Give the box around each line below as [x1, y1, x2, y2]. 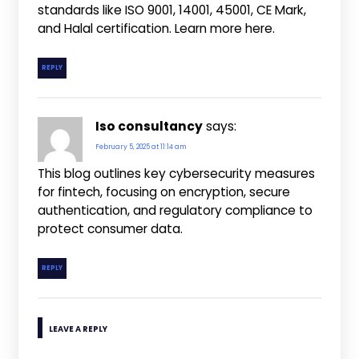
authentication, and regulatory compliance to [38, 202, 313, 220]
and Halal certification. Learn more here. [38, 19, 276, 37]
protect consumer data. [38, 220, 184, 238]
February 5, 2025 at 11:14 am [95, 141, 187, 151]
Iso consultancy [95, 118, 203, 135]
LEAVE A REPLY [49, 324, 108, 335]
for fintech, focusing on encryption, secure [38, 184, 291, 201]
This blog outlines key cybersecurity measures [38, 165, 316, 183]
